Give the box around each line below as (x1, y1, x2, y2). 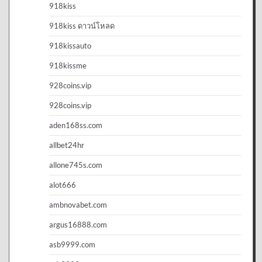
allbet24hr (49, 140, 84, 150)
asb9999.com (49, 239, 95, 249)
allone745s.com (49, 160, 102, 170)
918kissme (49, 60, 87, 70)
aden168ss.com (49, 120, 102, 130)
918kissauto (49, 40, 91, 50)
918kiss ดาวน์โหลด (49, 20, 115, 30)
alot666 (49, 180, 76, 189)
